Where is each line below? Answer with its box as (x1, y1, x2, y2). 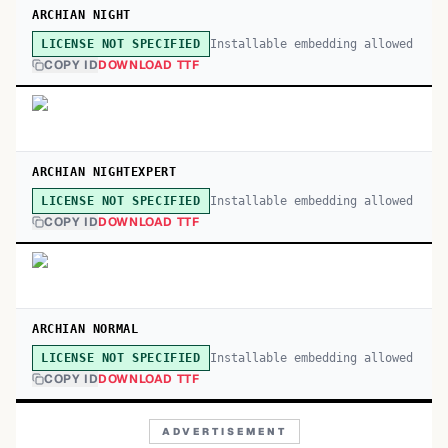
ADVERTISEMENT (161, 425, 287, 438)
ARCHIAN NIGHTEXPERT (32, 165, 177, 179)
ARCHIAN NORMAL (32, 322, 139, 336)
